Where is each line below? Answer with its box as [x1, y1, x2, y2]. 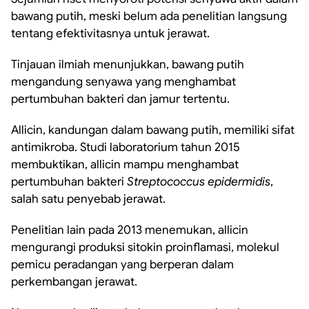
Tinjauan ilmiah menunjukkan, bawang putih [11, 57, 244, 72]
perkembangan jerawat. [11, 275, 137, 289]
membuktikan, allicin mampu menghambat [11, 157, 239, 172]
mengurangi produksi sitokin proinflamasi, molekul [11, 240, 279, 255]
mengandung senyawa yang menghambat [11, 74, 236, 89]
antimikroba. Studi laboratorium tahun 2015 [11, 140, 240, 154]
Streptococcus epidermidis [127, 175, 270, 189]
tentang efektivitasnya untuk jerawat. [11, 26, 210, 41]
